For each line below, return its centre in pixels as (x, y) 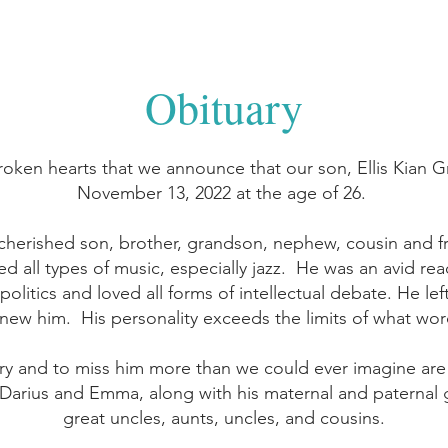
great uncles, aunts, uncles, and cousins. (223, 418)
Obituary (223, 107)
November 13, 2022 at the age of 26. (223, 193)
